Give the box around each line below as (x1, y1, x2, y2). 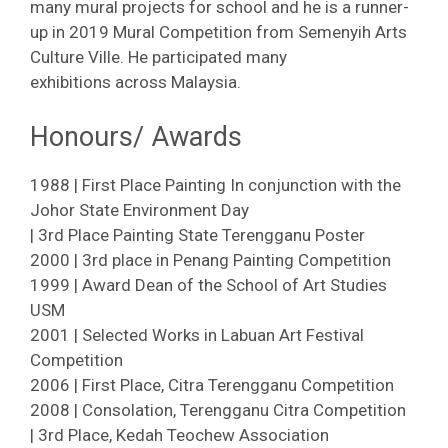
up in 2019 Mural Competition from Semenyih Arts (30, 22, 407, 42)
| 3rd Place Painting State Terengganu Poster (30, 224, 365, 245)
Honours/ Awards (30, 120, 242, 153)
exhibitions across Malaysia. (30, 72, 241, 92)
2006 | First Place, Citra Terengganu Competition (30, 374, 394, 395)
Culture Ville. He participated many (30, 47, 287, 67)
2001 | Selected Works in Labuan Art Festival (30, 324, 364, 345)
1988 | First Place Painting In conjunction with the (30, 174, 401, 195)
